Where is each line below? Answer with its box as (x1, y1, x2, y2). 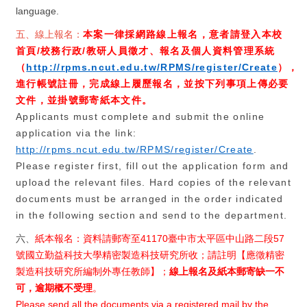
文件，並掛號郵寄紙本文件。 (16, 95, 153, 106)
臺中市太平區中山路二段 (168, 233, 273, 244)
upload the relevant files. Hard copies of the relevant (16, 177, 292, 188)
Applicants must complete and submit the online (16, 111, 265, 122)
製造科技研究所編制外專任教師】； (16, 266, 169, 277)
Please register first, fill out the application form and (16, 160, 289, 171)
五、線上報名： (16, 29, 83, 40)
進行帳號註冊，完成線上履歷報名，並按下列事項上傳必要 (16, 78, 289, 89)
